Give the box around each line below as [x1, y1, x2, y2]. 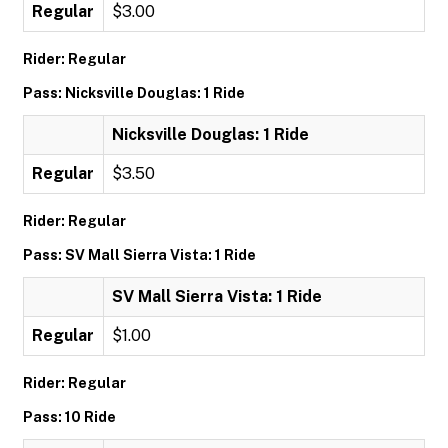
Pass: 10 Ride [23, 409, 116, 425]
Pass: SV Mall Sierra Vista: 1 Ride [23, 247, 256, 263]
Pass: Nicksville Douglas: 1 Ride [23, 85, 245, 101]
